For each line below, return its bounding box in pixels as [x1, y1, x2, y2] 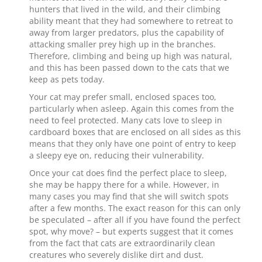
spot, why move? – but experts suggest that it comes [29, 226, 233, 237]
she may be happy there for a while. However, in [29, 179, 219, 190]
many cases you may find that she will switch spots [29, 191, 229, 202]
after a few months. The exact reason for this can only [29, 202, 240, 213]
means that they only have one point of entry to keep [29, 138, 236, 149]
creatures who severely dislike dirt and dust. [29, 249, 204, 260]
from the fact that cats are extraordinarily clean [29, 237, 215, 249]
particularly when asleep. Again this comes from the [29, 103, 234, 114]
